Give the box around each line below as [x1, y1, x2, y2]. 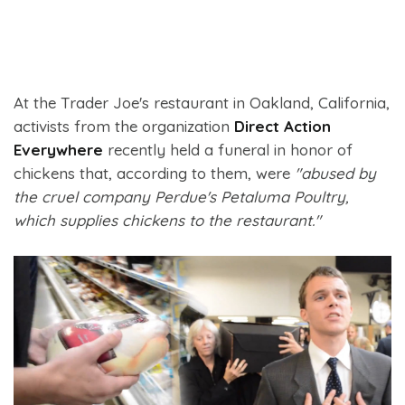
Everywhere [14, 140, 103, 159]
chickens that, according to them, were [14, 164, 295, 183]
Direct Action [234, 117, 331, 136]
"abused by [295, 164, 376, 183]
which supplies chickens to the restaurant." [14, 211, 321, 230]
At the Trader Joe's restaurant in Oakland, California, [14, 93, 390, 112]
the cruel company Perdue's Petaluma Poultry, [14, 187, 349, 206]
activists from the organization [14, 117, 234, 136]
